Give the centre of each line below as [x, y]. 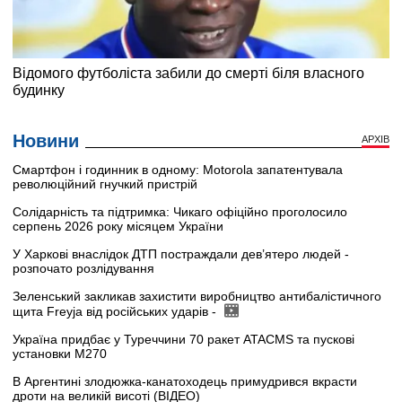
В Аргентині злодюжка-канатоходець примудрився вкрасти [185, 381]
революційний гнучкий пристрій [105, 184]
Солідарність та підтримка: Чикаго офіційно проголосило [180, 211]
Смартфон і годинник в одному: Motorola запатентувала [178, 169]
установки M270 [60, 353]
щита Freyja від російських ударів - [116, 311]
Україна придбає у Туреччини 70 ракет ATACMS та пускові [184, 339]
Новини [46, 140]
